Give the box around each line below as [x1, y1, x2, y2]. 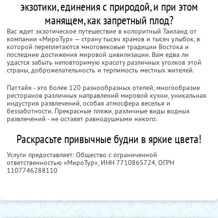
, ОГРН [155, 158, 174, 167]
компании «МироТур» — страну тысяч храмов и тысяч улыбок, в [7, 34, 200, 43]
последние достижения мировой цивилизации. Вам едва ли [7, 50, 189, 59]
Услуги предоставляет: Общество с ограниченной [7, 150, 157, 159]
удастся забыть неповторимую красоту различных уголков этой [7, 57, 201, 67]
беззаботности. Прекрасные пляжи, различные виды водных [7, 106, 190, 115]
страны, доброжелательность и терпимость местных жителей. [7, 65, 194, 74]
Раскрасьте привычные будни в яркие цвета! [17, 131, 201, 146]
